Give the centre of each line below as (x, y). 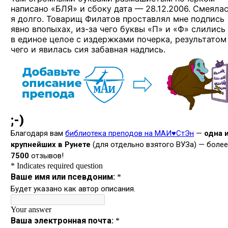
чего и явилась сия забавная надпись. (88, 49)
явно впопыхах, (43, 29)
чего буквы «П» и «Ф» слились (161, 29)
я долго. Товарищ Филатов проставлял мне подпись (118, 19)
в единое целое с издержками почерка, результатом (119, 39)
